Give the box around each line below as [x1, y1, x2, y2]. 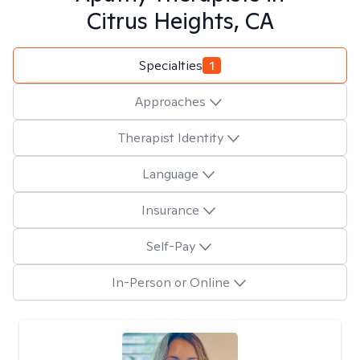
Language [142, 165, 198, 182]
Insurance [141, 201, 199, 219]
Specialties [139, 56, 202, 74]
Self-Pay [145, 237, 195, 255]
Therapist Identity [117, 129, 223, 146]
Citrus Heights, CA [86, 6, 274, 35]
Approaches [135, 92, 206, 110]
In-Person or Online [111, 273, 230, 291]
